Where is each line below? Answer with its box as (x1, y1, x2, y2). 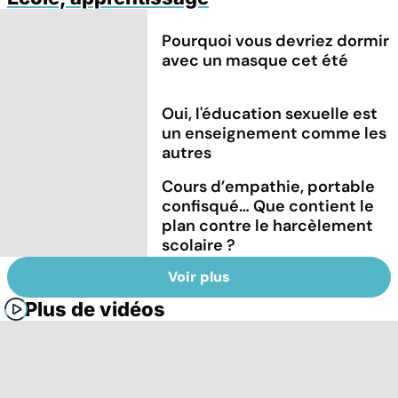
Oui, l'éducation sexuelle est (162, 102, 378, 124)
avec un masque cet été (162, 49, 349, 71)
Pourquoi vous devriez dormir (162, 29, 390, 52)
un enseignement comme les (162, 122, 387, 144)
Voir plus (168, 267, 230, 287)
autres (162, 141, 212, 163)
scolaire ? (162, 234, 236, 256)
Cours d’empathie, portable (162, 175, 376, 197)
